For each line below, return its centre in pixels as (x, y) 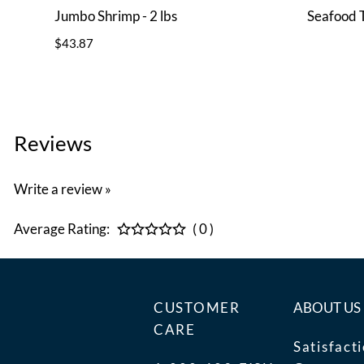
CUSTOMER (197, 307)
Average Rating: (62, 229)
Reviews (53, 143)
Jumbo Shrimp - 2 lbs (115, 16)
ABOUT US (327, 307)
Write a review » (63, 188)
